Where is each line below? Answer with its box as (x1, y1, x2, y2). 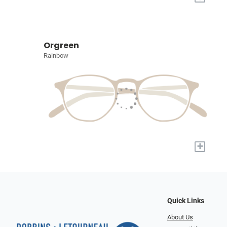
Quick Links (167, 196, 204, 205)
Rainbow (44, 51, 68, 59)
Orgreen (44, 39, 79, 51)
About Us (167, 213, 193, 221)
